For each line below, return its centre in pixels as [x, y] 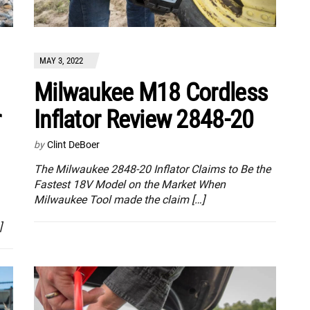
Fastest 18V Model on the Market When [130, 184]
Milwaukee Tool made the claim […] [119, 199]
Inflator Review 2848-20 [144, 119]
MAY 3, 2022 [61, 60]
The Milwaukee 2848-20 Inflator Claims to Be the [152, 169]
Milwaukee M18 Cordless [151, 92]
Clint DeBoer [73, 144]
